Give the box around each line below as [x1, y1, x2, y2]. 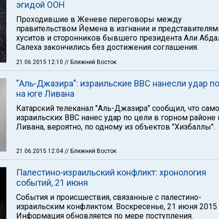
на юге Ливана [16, 88, 74, 99]
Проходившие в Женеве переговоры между [16, 15, 182, 24]
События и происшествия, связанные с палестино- [16, 193, 201, 202]
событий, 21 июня [16, 177, 88, 188]
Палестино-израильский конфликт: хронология [16, 167, 206, 177]
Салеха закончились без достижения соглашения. [16, 43, 198, 52]
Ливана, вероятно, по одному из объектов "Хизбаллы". [16, 122, 215, 131]
